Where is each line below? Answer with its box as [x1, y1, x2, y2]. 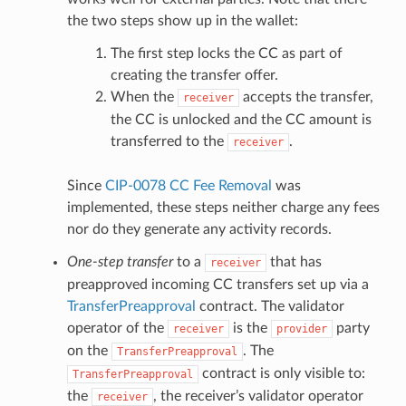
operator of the [66, 320, 168, 335]
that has [266, 254, 322, 269]
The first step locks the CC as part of [110, 45, 343, 61]
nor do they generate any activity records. [66, 221, 332, 237]
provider [275, 322, 327, 335]
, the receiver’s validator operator [152, 388, 363, 403]
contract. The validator [195, 298, 344, 314]
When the [110, 89, 178, 104]
